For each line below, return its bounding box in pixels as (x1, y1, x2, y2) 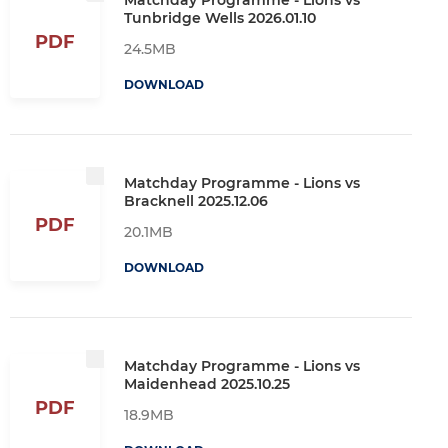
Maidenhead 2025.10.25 (124, 374, 290, 393)
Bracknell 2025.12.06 (124, 191, 268, 210)
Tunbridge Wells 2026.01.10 (124, 8, 316, 27)
